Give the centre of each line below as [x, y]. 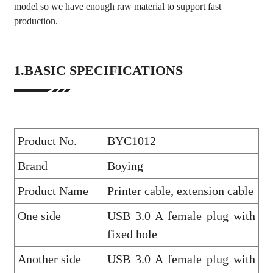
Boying [125, 165]
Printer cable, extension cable [180, 190]
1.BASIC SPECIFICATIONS [98, 71]
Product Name [53, 190]
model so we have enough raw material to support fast [117, 7]
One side [39, 215]
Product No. [47, 140]
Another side [49, 259]
